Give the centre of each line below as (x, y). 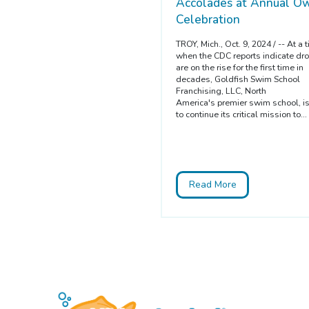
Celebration (208, 20)
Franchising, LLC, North (221, 91)
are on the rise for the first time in (240, 68)
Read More (212, 185)
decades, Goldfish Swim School (238, 79)
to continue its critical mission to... (242, 114)
